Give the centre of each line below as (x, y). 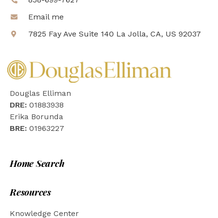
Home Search (37, 163)
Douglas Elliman (40, 93)
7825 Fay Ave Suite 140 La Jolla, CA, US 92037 (114, 34)
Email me (46, 17)
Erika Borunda (36, 117)
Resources (30, 192)
